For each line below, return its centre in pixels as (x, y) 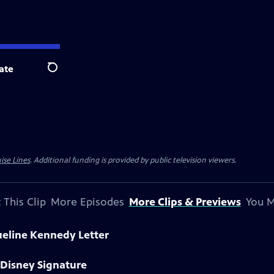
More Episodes (87, 202)
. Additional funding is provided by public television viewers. (133, 160)
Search (62, 74)
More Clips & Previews (185, 202)
